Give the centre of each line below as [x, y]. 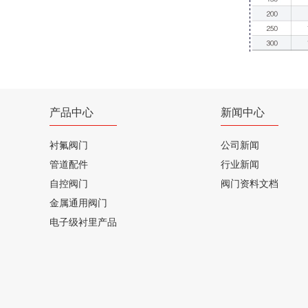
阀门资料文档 [249, 183]
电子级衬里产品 [83, 222]
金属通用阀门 [78, 202]
